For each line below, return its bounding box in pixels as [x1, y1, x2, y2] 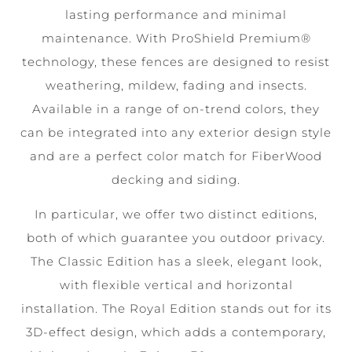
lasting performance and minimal [65, 6, 287, 22]
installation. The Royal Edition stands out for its [20, 301, 332, 317]
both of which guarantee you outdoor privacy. [27, 230, 325, 246]
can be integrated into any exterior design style [20, 124, 332, 140]
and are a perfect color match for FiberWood [30, 148, 322, 163]
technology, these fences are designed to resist [22, 53, 330, 69]
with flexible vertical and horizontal [59, 277, 293, 293]
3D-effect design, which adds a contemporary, [26, 324, 326, 340]
